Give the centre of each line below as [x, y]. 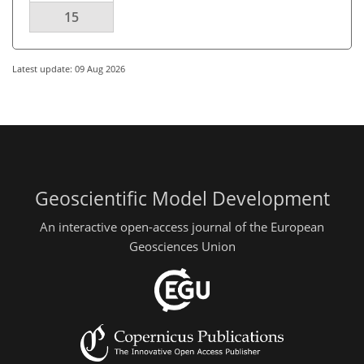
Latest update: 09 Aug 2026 [69, 68]
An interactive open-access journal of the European [182, 227]
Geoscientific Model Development [182, 198]
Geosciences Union [182, 247]
